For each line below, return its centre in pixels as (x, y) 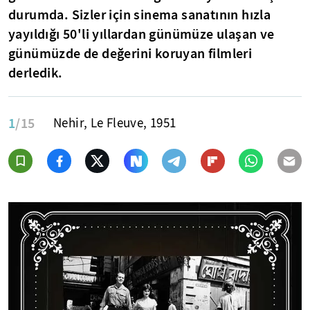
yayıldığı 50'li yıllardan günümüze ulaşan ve (142, 34)
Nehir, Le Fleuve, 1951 (115, 123)
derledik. (36, 73)
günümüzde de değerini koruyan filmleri (130, 53)
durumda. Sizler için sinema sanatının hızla (140, 15)
